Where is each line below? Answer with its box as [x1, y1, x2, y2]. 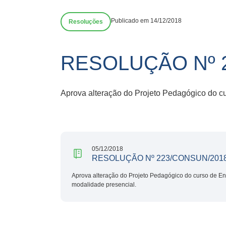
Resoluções [69, 18, 103, 25]
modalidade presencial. [72, 181, 136, 188]
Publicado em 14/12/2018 [111, 17, 182, 24]
